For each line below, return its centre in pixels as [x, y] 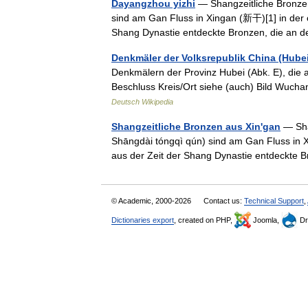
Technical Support [274, 201]
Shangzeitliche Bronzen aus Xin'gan [196, 126]
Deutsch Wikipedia [142, 102]
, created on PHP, [204, 220]
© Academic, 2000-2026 [152, 201]
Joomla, [266, 220]
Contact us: [224, 201]
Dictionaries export [143, 220]
